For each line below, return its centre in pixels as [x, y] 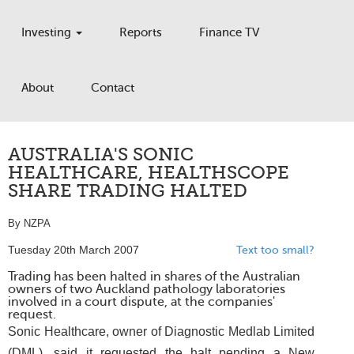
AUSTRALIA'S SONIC [101, 154]
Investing [48, 32]
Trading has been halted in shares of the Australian [154, 277]
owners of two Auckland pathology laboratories [147, 289]
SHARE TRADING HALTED [128, 191]
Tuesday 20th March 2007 [73, 250]
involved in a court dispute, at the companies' [141, 302]
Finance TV [229, 32]
